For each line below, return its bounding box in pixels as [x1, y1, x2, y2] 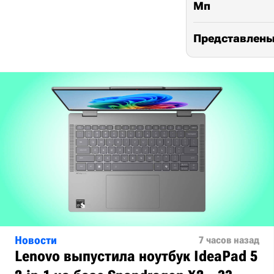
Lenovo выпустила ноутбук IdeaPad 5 [15, 248, 257, 265]
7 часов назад [199, 234, 259, 246]
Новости [15, 234, 57, 247]
